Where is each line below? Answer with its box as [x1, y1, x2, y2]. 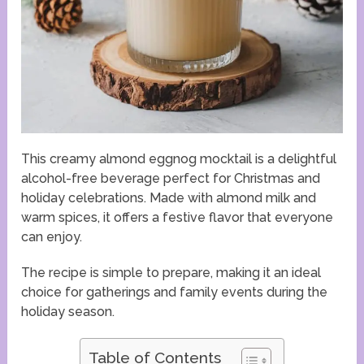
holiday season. [21, 303, 115, 319]
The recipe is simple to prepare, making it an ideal [21, 264, 322, 280]
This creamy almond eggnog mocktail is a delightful [21, 150, 337, 167]
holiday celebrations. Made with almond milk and [21, 189, 317, 206]
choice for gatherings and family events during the [21, 284, 328, 300]
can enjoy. [21, 228, 83, 245]
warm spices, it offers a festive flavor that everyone [21, 209, 334, 225]
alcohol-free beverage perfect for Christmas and [21, 170, 321, 186]
